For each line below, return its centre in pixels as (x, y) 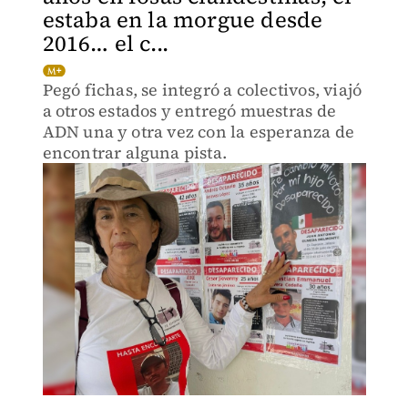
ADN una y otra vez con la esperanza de (199, 132)
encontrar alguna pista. (135, 153)
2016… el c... (106, 43)
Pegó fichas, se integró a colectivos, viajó (202, 90)
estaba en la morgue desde (183, 20)
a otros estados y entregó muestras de (189, 111)
